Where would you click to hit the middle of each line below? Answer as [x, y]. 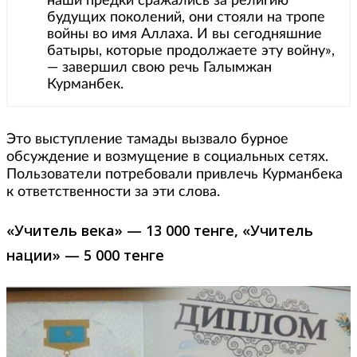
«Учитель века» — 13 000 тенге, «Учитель [160, 231]
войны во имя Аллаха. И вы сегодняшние [184, 34]
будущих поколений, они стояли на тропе [186, 17]
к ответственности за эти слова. [115, 192]
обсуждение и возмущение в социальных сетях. [167, 157]
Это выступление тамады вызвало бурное [147, 139]
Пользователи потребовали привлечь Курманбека [175, 174]
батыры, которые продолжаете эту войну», [191, 51]
